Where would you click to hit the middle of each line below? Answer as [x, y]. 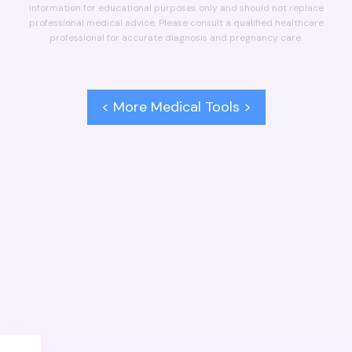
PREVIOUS [54, 156]
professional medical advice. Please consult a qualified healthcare [176, 22]
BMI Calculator [62, 172]
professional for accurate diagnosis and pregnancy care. [176, 37]
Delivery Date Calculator [61, 172]
